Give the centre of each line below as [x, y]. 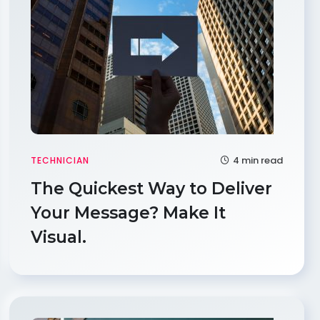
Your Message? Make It [128, 213]
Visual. [60, 237]
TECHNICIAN [60, 160]
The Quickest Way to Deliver [151, 189]
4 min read [256, 160]
